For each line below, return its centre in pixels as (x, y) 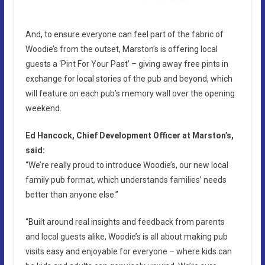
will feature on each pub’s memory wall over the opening (130, 94)
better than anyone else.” (72, 195)
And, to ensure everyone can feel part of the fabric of (124, 35)
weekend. (43, 109)
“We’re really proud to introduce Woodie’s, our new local (127, 165)
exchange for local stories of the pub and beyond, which (129, 79)
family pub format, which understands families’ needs (126, 180)
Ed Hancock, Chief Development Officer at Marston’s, (129, 136)
